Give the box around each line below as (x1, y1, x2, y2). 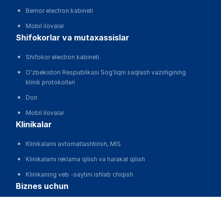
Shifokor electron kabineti (26, 53, 99, 61)
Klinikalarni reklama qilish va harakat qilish (26, 155, 145, 163)
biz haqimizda (21, 202, 70, 212)
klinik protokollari (26, 78, 75, 86)
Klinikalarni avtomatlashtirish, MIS (26, 140, 121, 147)
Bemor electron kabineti (26, 7, 93, 14)
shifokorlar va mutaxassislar (21, 33, 129, 42)
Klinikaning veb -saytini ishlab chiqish (26, 171, 133, 178)
